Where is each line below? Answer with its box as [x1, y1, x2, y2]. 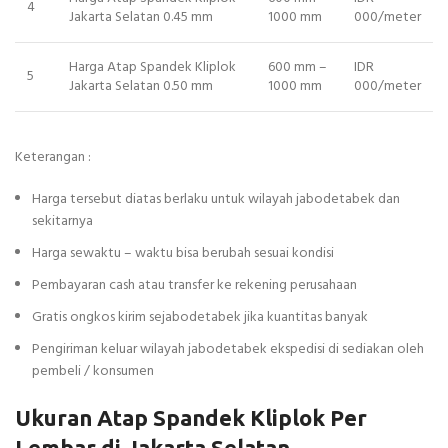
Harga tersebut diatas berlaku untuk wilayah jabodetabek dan [32, 188, 400, 212]
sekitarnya [32, 210, 93, 234]
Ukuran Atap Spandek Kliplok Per [15, 405, 367, 431]
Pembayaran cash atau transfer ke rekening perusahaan [32, 274, 357, 298]
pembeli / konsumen [32, 360, 154, 384]
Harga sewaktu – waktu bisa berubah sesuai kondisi [32, 242, 334, 266]
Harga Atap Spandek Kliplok [69, 56, 236, 80]
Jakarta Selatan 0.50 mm [69, 75, 213, 99]
